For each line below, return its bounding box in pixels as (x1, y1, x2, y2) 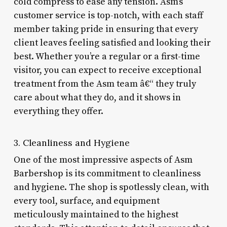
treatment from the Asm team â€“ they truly (13, 78, 196, 90)
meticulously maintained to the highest (13, 208, 178, 220)
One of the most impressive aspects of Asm (13, 154, 193, 166)
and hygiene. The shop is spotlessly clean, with (13, 181, 209, 193)
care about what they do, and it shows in (13, 91, 181, 103)
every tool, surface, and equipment (13, 195, 160, 207)
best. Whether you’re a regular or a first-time (13, 50, 200, 62)
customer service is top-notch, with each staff (13, 9, 203, 21)
